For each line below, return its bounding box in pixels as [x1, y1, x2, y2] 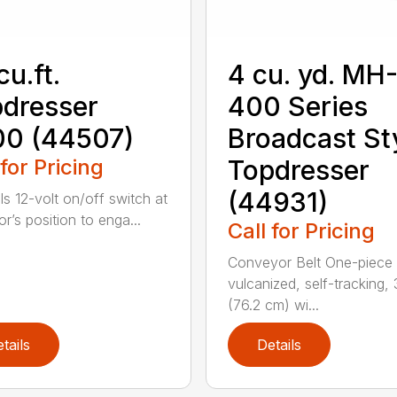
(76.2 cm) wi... [227, 295, 319, 314]
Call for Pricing [227, 217, 375, 244]
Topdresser [227, 153, 370, 186]
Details [256, 335, 301, 354]
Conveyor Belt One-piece [227, 253, 393, 271]
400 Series [227, 90, 368, 122]
